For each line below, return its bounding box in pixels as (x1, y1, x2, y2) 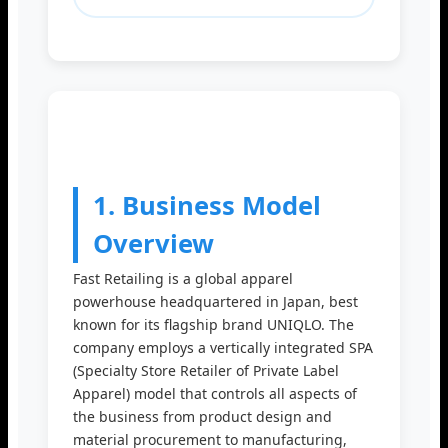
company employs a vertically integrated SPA (73, 338, 373, 358)
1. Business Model (93, 188, 321, 224)
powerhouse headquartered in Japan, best (73, 292, 358, 312)
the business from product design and (73, 407, 332, 427)
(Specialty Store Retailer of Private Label (73, 361, 339, 381)
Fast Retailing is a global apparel (73, 269, 293, 289)
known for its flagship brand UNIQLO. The (73, 315, 354, 335)
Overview (93, 226, 214, 262)
